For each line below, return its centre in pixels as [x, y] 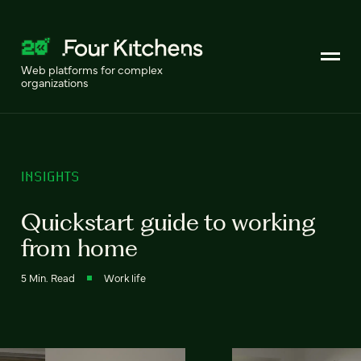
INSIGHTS [50, 176]
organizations [55, 82]
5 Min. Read [48, 277]
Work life [125, 277]
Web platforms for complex [92, 69]
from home [79, 247]
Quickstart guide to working [168, 222]
